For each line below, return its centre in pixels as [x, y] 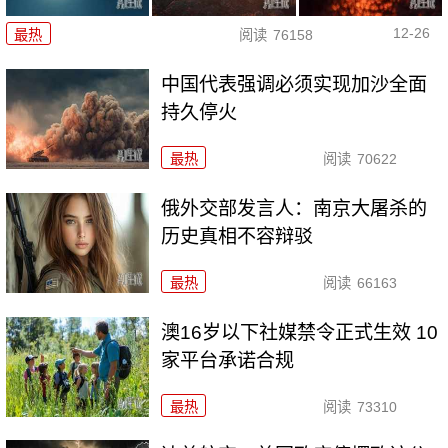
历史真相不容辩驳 [237, 236]
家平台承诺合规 [228, 360]
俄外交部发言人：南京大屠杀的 [294, 208]
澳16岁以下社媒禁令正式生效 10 [300, 332]
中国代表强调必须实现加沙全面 [294, 84]
